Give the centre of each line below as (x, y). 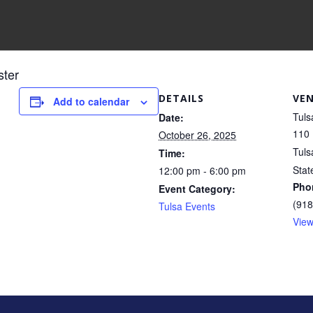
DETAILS (181, 98)
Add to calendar (91, 101)
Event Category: (197, 189)
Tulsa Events (187, 206)
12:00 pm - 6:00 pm (202, 170)
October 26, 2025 (197, 135)
